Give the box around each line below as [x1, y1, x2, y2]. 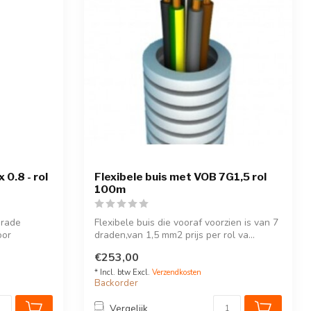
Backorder [94, 276, 138, 289]
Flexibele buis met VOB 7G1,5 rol [94, 170, 267, 184]
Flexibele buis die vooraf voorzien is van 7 [94, 216, 278, 230]
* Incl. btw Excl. [94, 267, 152, 278]
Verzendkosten [152, 267, 201, 278]
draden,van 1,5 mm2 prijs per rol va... [94, 228, 255, 242]
